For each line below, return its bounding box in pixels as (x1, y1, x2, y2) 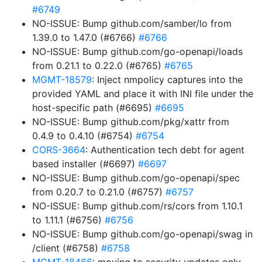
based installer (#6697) (32, 158, 138, 170)
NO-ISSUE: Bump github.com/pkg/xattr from (32, 116, 229, 127)
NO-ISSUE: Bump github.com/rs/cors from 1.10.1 (32, 200, 243, 212)
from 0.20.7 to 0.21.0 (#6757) (32, 186, 166, 198)
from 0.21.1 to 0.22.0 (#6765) (32, 60, 164, 71)
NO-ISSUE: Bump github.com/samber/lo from (32, 18, 232, 29)
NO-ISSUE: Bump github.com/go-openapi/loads (32, 46, 243, 57)
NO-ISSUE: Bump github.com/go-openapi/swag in (32, 228, 253, 240)
